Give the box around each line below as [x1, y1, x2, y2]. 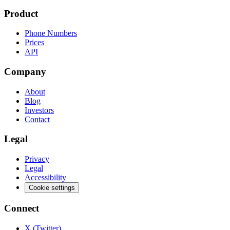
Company [4, 66, 46, 77]
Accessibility [25, 173, 66, 182]
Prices [25, 38, 44, 47]
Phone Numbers [25, 29, 77, 38]
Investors [25, 105, 54, 114]
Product [4, 8, 38, 19]
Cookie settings [29, 184, 75, 192]
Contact [25, 114, 50, 124]
